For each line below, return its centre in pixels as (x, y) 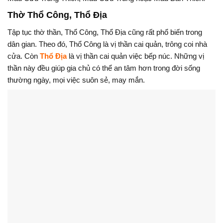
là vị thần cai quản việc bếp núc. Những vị (136, 56)
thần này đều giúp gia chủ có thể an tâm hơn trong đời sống (104, 68)
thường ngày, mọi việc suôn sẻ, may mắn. (76, 80)
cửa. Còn (24, 56)
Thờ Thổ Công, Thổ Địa (57, 15)
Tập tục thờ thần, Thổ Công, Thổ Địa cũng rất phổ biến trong (105, 32)
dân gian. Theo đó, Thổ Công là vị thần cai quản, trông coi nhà (107, 44)
